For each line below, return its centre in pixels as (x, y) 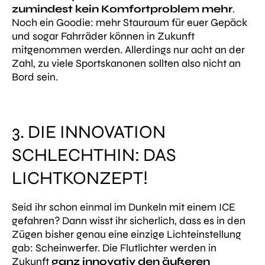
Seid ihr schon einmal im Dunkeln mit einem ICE (124, 207)
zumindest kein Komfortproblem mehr (122, 9)
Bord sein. (35, 77)
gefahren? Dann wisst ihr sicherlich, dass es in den (129, 220)
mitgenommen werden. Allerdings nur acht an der (128, 50)
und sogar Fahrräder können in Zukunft (103, 36)
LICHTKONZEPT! (80, 178)
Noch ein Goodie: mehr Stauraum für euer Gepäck (130, 23)
